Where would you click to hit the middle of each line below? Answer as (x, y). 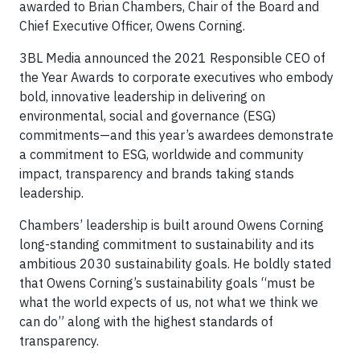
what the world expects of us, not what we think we (169, 302)
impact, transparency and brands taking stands (157, 174)
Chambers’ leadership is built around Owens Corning (172, 225)
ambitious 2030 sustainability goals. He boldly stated (175, 264)
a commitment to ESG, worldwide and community (162, 154)
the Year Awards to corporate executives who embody (176, 77)
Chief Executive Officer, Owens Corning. (132, 26)
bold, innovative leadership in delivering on (142, 96)
